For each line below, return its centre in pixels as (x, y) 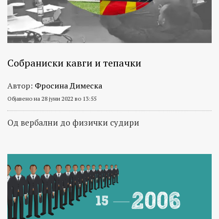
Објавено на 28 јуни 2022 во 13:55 (52, 99)
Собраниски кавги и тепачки (74, 63)
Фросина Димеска (68, 86)
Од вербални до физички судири (73, 123)
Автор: (21, 86)
